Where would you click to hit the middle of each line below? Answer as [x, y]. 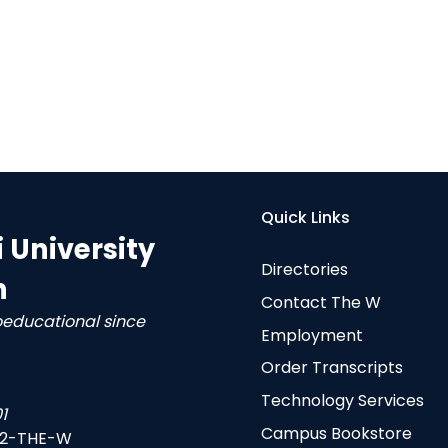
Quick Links [305, 217]
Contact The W [320, 302]
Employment [311, 335]
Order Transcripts [331, 368]
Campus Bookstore [336, 434]
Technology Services [342, 401]
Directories [304, 270]
